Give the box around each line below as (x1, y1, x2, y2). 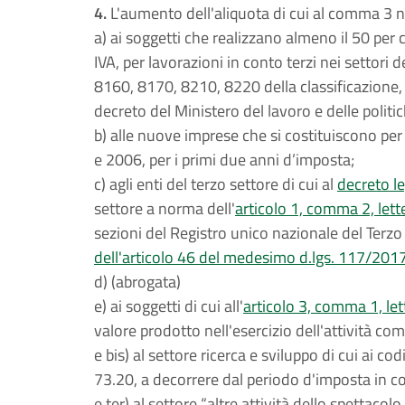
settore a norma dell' (94, 196, 235, 221)
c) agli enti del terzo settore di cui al (94, 172, 337, 196)
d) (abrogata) (94, 269, 181, 294)
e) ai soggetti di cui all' (94, 294, 243, 318)
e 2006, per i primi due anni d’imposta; (94, 147, 354, 172)
